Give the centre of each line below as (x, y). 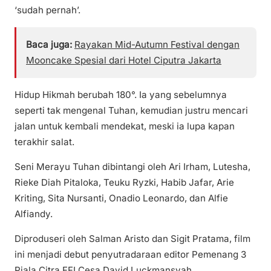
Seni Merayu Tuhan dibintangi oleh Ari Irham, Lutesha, (132, 167)
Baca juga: (49, 44)
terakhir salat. (44, 142)
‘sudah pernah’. (47, 10)
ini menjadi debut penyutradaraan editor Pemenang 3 (130, 255)
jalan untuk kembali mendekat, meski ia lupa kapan (125, 126)
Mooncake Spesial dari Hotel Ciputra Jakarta (124, 60)
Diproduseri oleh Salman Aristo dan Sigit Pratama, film (132, 239)
